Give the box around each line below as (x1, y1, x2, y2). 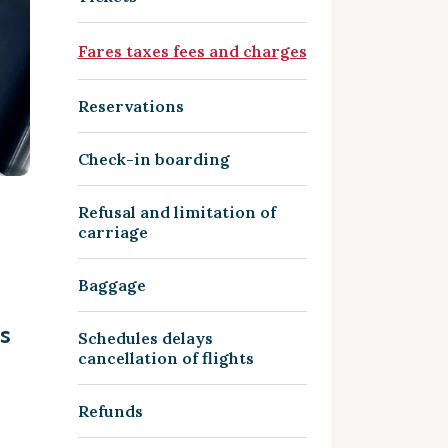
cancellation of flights (77, 348, 254, 368)
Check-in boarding (77, 149, 230, 169)
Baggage (77, 275, 146, 295)
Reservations (77, 96, 184, 116)
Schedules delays (77, 328, 213, 348)
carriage (77, 222, 148, 242)
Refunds (77, 401, 143, 421)
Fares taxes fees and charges (77, 41, 307, 61)
